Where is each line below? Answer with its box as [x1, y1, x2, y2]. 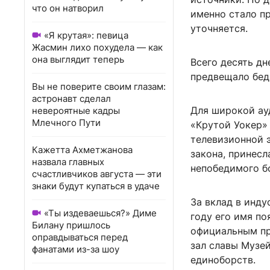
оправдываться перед [32, 231, 128, 243]
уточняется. [190, 22, 248, 35]
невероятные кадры [32, 105, 120, 116]
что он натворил [32, 2, 104, 14]
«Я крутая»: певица [44, 30, 128, 41]
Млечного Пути [32, 117, 101, 128]
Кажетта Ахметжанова [32, 144, 133, 155]
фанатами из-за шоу [32, 243, 119, 255]
